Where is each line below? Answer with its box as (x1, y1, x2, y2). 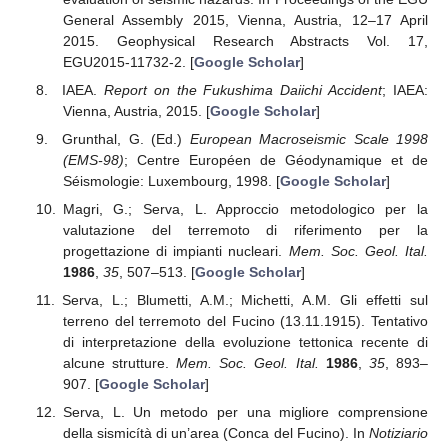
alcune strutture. (62, 355, 177, 372)
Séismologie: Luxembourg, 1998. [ (62, 172, 280, 189)
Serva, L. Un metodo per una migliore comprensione (62, 404, 428, 421)
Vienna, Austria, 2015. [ (62, 102, 210, 119)
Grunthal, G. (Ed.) (62, 130, 190, 147)
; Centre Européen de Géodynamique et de (123, 151, 428, 168)
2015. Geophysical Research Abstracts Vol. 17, (62, 32, 428, 49)
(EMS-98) (62, 151, 124, 168)
